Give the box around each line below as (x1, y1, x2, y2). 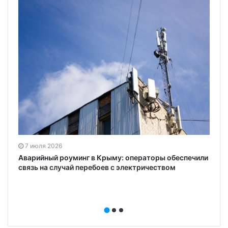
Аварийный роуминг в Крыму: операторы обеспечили (18, 153, 208, 162)
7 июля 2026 (25, 142, 62, 150)
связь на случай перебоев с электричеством (18, 163, 176, 172)
